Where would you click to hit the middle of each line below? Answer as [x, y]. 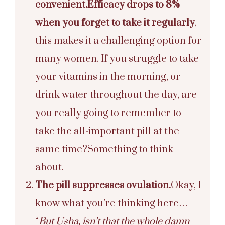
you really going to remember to [108, 113]
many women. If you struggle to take [117, 59]
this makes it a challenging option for [118, 41]
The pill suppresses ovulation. [103, 185]
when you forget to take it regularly [115, 23]
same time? [61, 149]
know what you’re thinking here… [111, 203]
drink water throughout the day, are [116, 95]
